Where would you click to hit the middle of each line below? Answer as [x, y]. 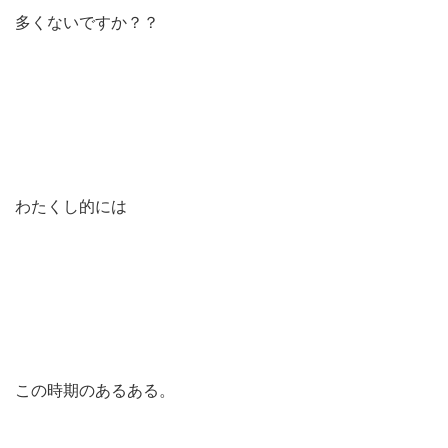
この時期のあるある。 [95, 390]
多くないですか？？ [87, 22]
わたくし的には [71, 206]
